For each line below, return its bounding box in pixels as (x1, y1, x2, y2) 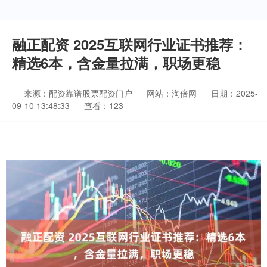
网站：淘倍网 (147, 87, 197, 99)
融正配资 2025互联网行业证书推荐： (12, 34, 247, 54)
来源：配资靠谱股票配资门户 (24, 87, 135, 99)
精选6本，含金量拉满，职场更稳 (12, 52, 220, 73)
